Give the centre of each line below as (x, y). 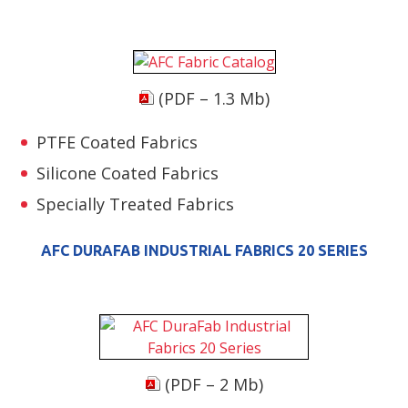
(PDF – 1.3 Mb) (211, 98)
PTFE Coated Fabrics (117, 142)
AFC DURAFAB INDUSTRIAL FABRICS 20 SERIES (204, 250)
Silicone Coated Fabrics (127, 173)
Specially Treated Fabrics (135, 204)
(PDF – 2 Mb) (211, 384)
